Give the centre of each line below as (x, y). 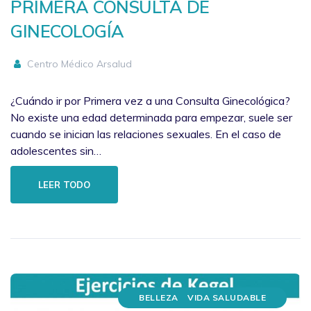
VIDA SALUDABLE (227, 298)
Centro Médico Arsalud (78, 64)
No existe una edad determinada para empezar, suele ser (151, 118)
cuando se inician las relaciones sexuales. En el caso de (146, 134)
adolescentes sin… (56, 151)
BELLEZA (159, 298)
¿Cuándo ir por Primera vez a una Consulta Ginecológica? (150, 101)
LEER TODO (64, 185)
